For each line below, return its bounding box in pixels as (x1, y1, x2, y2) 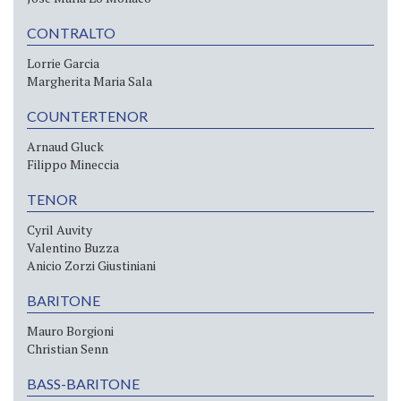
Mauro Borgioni (27, 321, 114, 339)
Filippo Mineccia (27, 155, 119, 173)
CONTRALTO (27, 23, 115, 41)
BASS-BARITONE (27, 374, 140, 392)
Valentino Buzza (27, 238, 119, 256)
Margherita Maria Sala (27, 72, 152, 90)
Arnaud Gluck (27, 137, 104, 155)
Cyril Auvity (27, 220, 92, 238)
